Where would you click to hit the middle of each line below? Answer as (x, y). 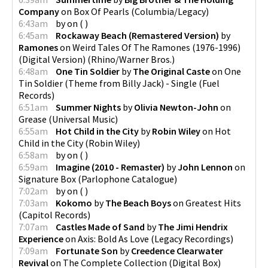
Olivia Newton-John (176, 107)
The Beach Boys (138, 203)
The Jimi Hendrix (193, 227)
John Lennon (205, 167)
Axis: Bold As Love (113, 239)
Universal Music (83, 119)
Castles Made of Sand (100, 227)
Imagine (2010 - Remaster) (110, 167)
